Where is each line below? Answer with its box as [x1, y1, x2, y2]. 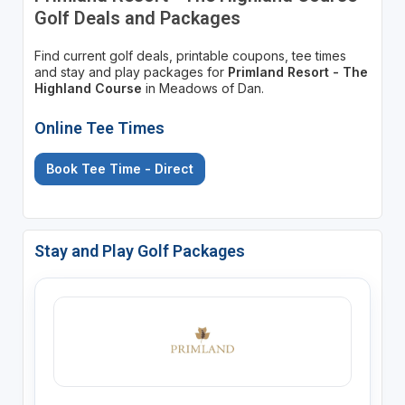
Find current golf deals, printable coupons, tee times [33, 47, 346, 63]
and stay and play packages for [33, 63, 228, 80]
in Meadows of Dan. [141, 80, 264, 96]
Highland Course [33, 80, 142, 96]
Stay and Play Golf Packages [33, 240, 245, 260]
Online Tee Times [33, 118, 165, 137]
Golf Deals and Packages [33, 6, 240, 29]
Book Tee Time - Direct [45, 160, 193, 176]
